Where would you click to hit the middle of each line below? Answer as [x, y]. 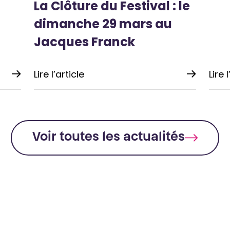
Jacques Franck [84, 42]
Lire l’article [59, 74]
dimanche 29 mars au [103, 24]
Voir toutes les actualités [109, 138]
